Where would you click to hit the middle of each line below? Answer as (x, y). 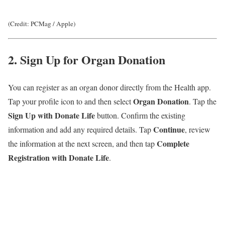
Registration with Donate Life (59, 157)
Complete (173, 143)
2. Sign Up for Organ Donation (87, 59)
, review (198, 129)
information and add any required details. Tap (81, 129)
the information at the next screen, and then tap (82, 143)
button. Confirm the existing (140, 115)
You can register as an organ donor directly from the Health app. (109, 87)
